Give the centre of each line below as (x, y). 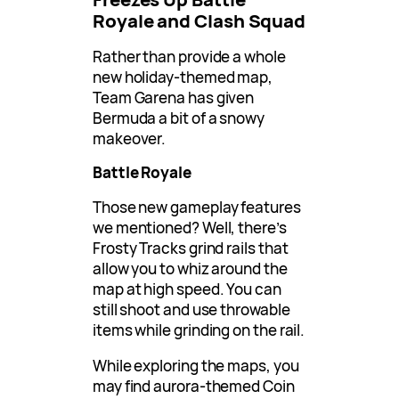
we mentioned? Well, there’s (190, 227)
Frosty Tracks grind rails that (191, 248)
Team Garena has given (174, 97)
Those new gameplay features (197, 207)
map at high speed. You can (187, 289)
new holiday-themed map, (183, 77)
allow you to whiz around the (190, 268)
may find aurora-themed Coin (194, 386)
